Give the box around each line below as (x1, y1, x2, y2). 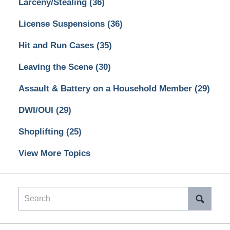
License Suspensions (18, 19, 107, 29)
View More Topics (18, 148, 90, 159)
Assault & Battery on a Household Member (18, 84, 195, 94)
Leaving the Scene (18, 62, 95, 72)
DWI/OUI (18, 105, 56, 116)
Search (17, 187, 45, 198)
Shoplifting (18, 127, 66, 137)
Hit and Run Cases (18, 41, 97, 51)
